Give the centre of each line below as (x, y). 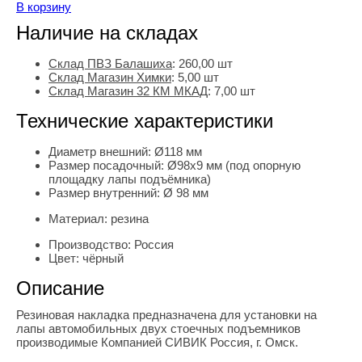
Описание (60, 288)
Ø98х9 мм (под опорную (234, 165)
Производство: (91, 244)
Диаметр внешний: (101, 152)
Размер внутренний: (106, 193)
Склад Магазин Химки (110, 77)
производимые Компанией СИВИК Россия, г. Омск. (157, 342)
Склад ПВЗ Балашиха (110, 63)
